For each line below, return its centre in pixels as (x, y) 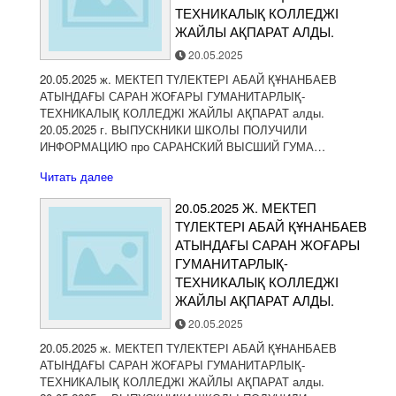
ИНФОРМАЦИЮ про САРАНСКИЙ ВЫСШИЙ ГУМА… (183, 146)
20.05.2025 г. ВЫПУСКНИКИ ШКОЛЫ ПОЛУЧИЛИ (173, 129)
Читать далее (76, 176)
